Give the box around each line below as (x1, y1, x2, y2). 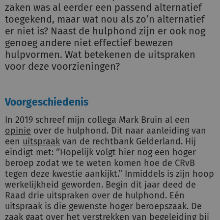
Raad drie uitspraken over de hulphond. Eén (5, 190, 185, 201)
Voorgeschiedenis (5, 96, 88, 109)
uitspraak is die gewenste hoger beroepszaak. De (5, 201, 202, 212)
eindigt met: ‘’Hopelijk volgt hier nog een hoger (5, 147, 196, 158)
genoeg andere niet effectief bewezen (5, 37, 173, 49)
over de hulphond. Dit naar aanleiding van (31, 125, 206, 136)
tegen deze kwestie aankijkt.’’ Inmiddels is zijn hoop (5, 168, 214, 179)
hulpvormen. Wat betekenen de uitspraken (5, 49, 195, 60)
